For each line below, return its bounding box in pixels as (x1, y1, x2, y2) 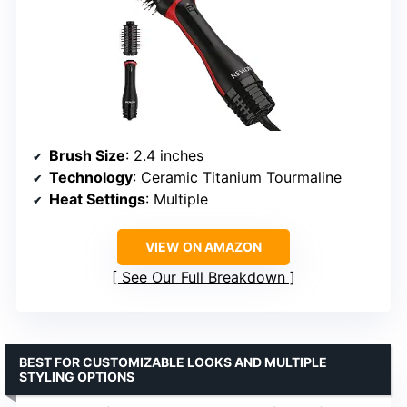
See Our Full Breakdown (122, 268, 285, 287)
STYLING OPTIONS (19, 369, 134, 385)
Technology (49, 168, 133, 187)
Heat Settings (49, 190, 145, 209)
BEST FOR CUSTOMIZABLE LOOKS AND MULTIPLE (19, 354, 327, 371)
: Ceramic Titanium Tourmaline (133, 168, 342, 187)
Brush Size (49, 146, 125, 165)
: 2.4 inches (125, 146, 203, 165)
